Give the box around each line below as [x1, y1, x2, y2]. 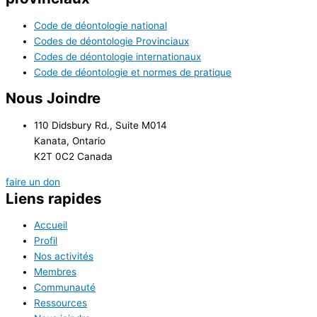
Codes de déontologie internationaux [34, 50, 201, 62]
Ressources [34, 297, 87, 309]
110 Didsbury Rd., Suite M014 [34, 120, 167, 132]
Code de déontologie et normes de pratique [34, 66, 231, 78]
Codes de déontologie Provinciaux [34, 35, 189, 47]
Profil [34, 235, 57, 247]
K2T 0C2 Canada [34, 151, 113, 163]
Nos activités [34, 250, 93, 263]
